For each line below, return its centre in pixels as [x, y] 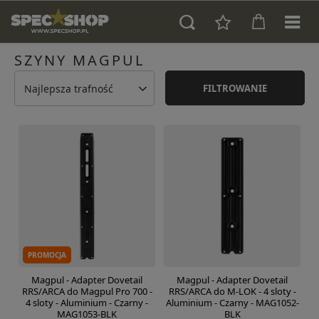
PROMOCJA [47, 255]
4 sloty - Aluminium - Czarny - [87, 303]
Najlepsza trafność [69, 88]
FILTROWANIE [235, 88]
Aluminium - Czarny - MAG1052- [232, 303]
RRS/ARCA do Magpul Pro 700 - [87, 291]
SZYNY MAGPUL [79, 60]
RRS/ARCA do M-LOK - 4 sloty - [232, 291]
